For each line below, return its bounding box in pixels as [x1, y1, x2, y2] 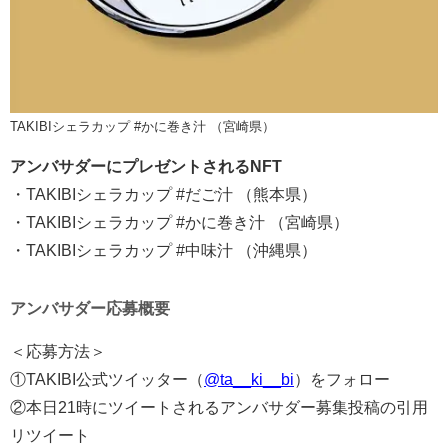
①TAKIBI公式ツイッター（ [10, 371, 204, 389]
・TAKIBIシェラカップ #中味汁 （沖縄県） [10, 242, 317, 260]
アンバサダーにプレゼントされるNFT [10, 158, 282, 176]
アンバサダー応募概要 [10, 300, 170, 318]
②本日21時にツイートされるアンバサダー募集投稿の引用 [10, 399, 428, 417]
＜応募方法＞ [10, 343, 106, 361]
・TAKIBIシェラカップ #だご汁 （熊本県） [10, 186, 317, 204]
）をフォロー [294, 371, 390, 389]
